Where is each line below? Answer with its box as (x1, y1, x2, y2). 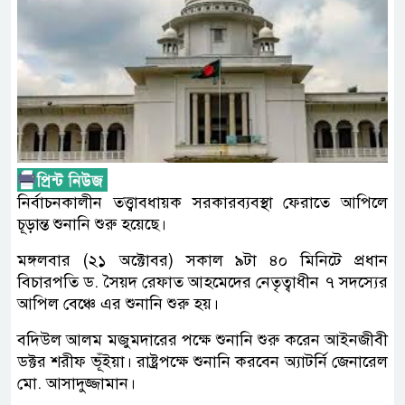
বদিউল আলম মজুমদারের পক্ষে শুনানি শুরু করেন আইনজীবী (17, 330, 388, 351)
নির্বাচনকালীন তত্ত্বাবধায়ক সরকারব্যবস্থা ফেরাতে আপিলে (17, 193, 388, 213)
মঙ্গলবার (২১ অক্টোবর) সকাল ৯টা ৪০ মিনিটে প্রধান (17, 250, 388, 271)
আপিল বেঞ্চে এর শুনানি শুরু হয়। (17, 294, 219, 315)
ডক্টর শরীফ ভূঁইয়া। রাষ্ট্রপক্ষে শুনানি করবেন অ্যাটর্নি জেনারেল (17, 352, 388, 372)
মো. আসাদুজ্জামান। (17, 373, 136, 394)
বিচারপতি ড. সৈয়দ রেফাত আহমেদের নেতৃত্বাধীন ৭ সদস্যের (17, 272, 388, 293)
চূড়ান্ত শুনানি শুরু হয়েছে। (17, 214, 166, 235)
